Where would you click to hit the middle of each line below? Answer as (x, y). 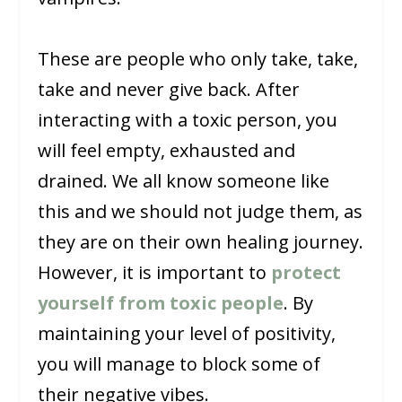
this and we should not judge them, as (201, 211)
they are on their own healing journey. (201, 241)
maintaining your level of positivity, (187, 333)
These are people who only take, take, (198, 58)
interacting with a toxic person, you (188, 119)
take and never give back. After (169, 89)
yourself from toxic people (161, 302)
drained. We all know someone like (184, 180)
